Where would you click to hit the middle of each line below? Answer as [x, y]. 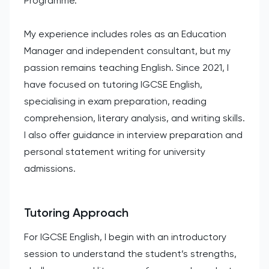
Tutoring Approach [76, 212]
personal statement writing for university [115, 151]
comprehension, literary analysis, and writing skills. [134, 118]
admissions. [50, 168]
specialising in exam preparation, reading [115, 101]
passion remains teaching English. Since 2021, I [126, 67]
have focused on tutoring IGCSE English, [113, 84]
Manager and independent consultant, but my [127, 50]
